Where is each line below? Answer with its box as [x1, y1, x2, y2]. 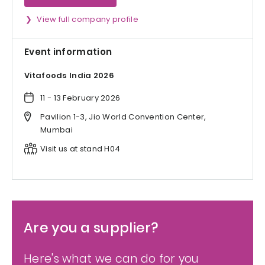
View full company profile [37, 13, 138, 25]
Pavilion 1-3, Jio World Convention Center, [40, 111, 206, 123]
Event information [24, 45, 112, 58]
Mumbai [40, 124, 73, 136]
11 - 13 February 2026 [40, 92, 121, 104]
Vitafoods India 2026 [24, 70, 114, 82]
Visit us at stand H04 [40, 143, 121, 155]
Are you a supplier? [24, 218, 159, 238]
